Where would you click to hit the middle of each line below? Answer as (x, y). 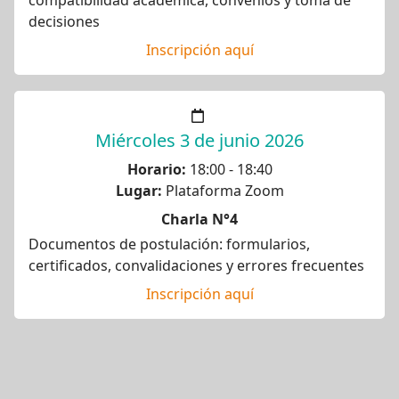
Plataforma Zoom (223, 191)
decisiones (64, 21)
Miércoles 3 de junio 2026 (199, 140)
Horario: (156, 169)
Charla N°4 (199, 219)
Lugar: (138, 191)
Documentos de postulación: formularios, (169, 244)
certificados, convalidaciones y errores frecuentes (196, 265)
